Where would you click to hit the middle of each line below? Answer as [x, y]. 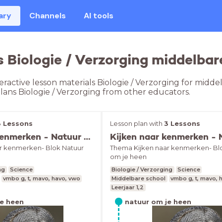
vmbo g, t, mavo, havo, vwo [41, 178]
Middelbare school [139, 178]
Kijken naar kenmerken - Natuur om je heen [87, 137]
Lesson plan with [137, 123]
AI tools [99, 16]
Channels [48, 16]
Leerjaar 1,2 [128, 187]
